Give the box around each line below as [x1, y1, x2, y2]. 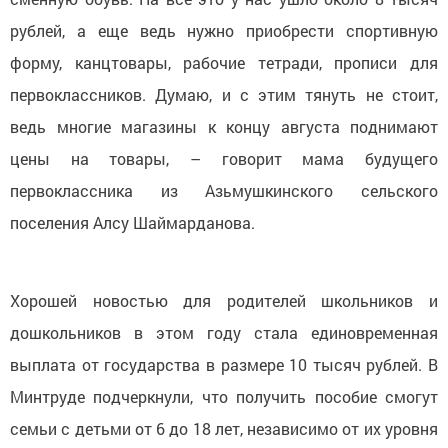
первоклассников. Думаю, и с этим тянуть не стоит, [10, 83, 438, 105]
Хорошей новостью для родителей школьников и [10, 289, 438, 311]
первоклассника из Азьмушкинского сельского [10, 179, 438, 201]
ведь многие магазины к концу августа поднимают [10, 115, 438, 137]
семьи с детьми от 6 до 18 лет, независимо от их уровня [10, 417, 438, 439]
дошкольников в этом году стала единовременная [10, 321, 438, 343]
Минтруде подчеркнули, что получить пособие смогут [10, 385, 438, 407]
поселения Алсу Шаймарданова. [10, 211, 255, 233]
